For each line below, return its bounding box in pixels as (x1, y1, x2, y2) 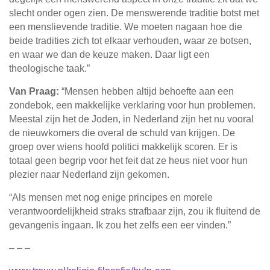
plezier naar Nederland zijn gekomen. (9, 169, 169, 180)
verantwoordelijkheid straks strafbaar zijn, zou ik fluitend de (9, 206, 260, 217)
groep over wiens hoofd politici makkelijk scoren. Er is (9, 142, 237, 152)
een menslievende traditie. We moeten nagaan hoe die (9, 22, 242, 33)
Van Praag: (9, 86, 61, 97)
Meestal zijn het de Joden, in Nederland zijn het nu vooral (9, 114, 254, 125)
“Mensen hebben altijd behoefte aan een (61, 86, 234, 97)
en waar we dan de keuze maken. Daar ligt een (9, 49, 210, 60)
